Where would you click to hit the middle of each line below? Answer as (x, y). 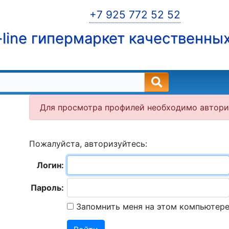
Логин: (50, 165)
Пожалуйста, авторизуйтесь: (88, 144)
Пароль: (47, 188)
